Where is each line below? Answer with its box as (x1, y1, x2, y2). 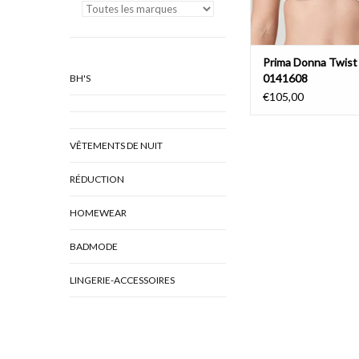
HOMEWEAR (70, 207, 127, 219)
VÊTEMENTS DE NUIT (70, 139, 163, 151)
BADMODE (70, 240, 118, 252)
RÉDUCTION (70, 173, 124, 185)
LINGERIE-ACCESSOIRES (70, 274, 175, 286)
